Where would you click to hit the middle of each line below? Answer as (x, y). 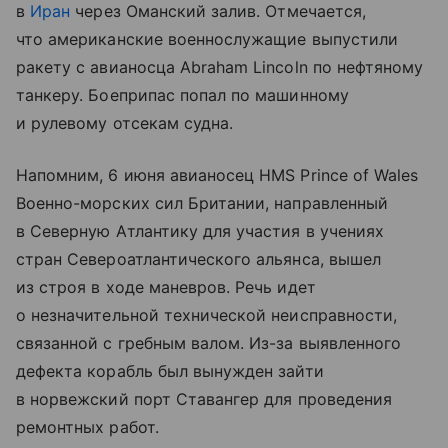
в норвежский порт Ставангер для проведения (204, 398)
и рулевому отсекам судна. (125, 122)
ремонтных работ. (87, 426)
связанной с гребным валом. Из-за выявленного (209, 342)
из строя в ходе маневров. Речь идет (166, 286)
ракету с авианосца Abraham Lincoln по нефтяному (220, 66)
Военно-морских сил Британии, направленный (202, 202)
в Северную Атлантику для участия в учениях (200, 230)
